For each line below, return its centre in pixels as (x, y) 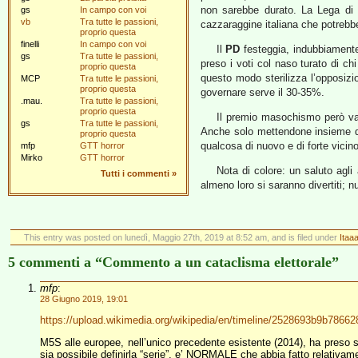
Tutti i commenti (135, 173)
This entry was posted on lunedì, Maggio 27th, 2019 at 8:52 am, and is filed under (181, 237)
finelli (30, 44)
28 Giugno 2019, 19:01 (84, 299)
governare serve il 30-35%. (263, 92)
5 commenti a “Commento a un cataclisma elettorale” (173, 262)
